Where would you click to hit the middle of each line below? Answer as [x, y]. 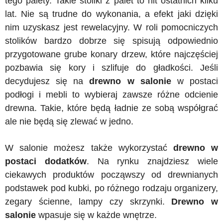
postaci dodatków [46, 161]
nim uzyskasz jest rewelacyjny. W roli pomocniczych [111, 27]
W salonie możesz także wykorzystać [89, 148]
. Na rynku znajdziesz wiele [152, 161]
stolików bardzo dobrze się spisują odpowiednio [111, 41]
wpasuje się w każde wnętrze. [98, 215]
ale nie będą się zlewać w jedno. [69, 121]
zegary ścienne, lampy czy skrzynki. [88, 201]
